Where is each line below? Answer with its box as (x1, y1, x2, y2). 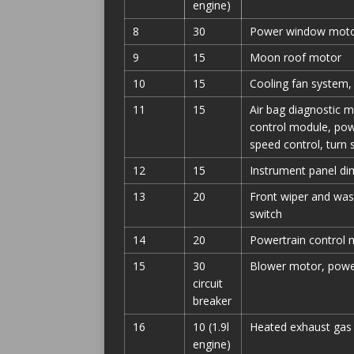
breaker (193, 293, 232, 308)
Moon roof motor (250, 50, 341, 65)
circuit (193, 276, 223, 291)
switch (250, 206, 282, 221)
